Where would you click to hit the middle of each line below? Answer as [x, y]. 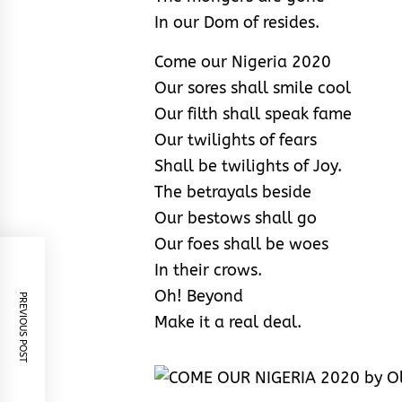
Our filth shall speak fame [253, 114]
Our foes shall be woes [241, 245]
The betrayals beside [233, 192]
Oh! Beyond [199, 297]
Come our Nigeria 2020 [243, 62]
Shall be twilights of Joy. [248, 166]
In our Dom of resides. [237, 23]
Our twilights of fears [236, 140]
